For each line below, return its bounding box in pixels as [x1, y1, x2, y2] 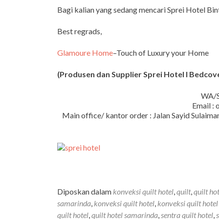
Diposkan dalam [57, 186, 113, 196]
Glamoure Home [57, 48, 113, 57]
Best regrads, [57, 26, 102, 36]
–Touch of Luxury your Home [113, 48, 209, 57]
